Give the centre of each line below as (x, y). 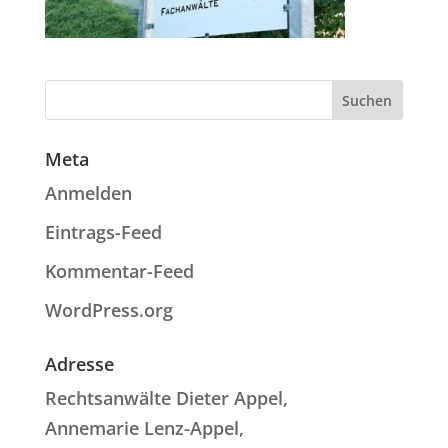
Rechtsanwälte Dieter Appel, (166, 398)
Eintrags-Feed (103, 232)
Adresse (79, 364)
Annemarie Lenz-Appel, (144, 428)
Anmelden (88, 193)
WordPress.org (108, 310)
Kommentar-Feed (119, 271)
